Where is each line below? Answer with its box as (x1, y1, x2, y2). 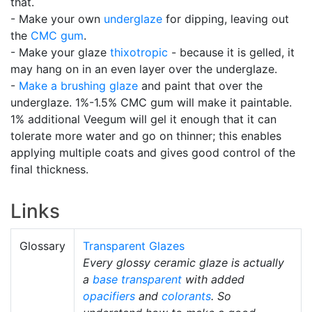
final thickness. (10, 162, 88, 177)
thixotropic (110, 45, 168, 60)
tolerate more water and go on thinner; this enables (10, 129, 281, 143)
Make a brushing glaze (19, 79, 138, 93)
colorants (162, 289, 211, 304)
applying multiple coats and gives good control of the (10, 146, 295, 160)
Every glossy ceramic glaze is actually (83, 256, 284, 270)
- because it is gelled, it (168, 45, 295, 60)
